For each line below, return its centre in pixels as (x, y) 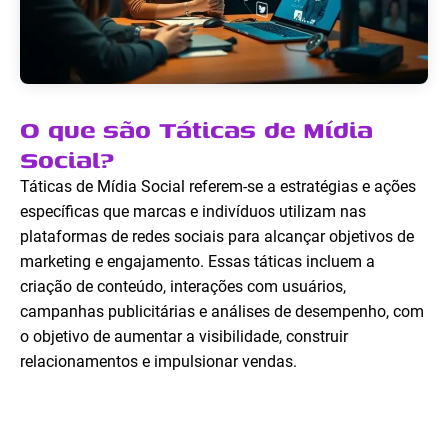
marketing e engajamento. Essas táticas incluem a (197, 262)
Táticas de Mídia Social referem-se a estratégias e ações (218, 187)
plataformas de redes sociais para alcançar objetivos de (217, 237)
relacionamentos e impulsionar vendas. (158, 362)
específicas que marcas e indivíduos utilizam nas (193, 212)
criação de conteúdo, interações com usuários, (183, 287)
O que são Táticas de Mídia (196, 129)
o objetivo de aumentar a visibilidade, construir (184, 337)
